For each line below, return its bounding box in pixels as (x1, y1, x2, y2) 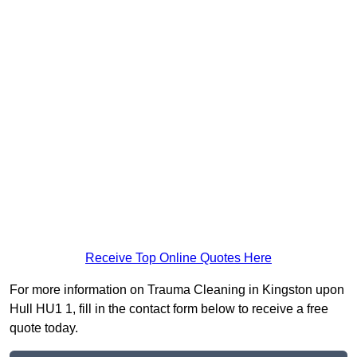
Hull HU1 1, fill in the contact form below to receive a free (10, 302, 328, 316)
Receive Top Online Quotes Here (85, 251, 272, 265)
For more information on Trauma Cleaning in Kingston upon (10, 283, 344, 297)
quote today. (10, 321, 78, 335)
